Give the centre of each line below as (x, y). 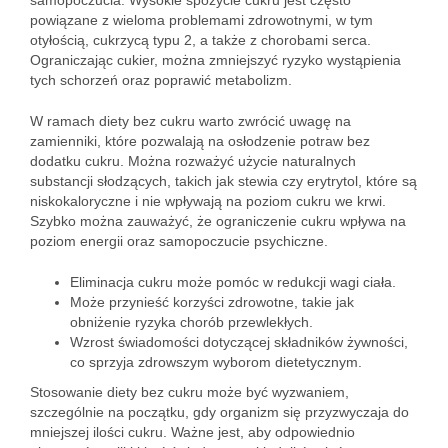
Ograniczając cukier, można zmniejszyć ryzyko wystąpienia (215, 60)
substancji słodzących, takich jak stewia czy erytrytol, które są (223, 181)
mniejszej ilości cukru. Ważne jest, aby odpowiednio (192, 432)
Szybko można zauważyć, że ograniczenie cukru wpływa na (218, 221)
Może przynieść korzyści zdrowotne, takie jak (212, 302)
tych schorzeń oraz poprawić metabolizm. (161, 80)
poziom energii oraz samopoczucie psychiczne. (179, 241)
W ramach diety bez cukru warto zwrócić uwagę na (190, 121)
